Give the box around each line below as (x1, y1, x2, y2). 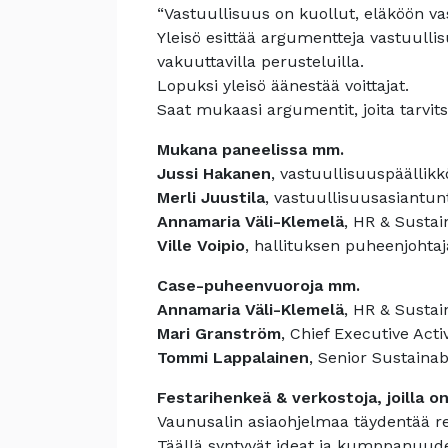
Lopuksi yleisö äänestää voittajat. (157, 76, 409, 95)
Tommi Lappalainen (157, 348, 309, 367)
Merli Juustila (157, 188, 265, 207)
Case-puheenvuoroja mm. (157, 276, 365, 295)
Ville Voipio (157, 236, 245, 255)
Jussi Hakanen (157, 164, 271, 183)
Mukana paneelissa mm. (157, 140, 344, 159)
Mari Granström (157, 324, 281, 343)
